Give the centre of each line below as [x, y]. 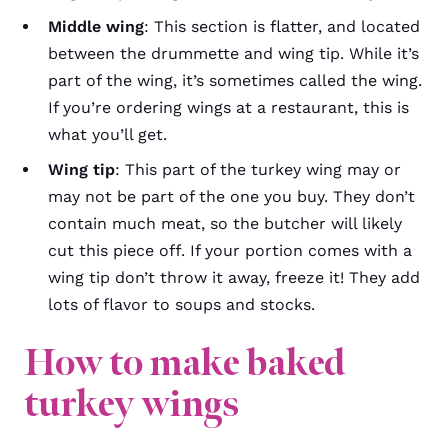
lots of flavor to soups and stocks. [181, 304]
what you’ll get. [107, 134]
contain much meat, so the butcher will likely [225, 223]
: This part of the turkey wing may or [258, 169]
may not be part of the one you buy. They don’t [231, 196]
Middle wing [96, 26]
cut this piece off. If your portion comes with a [230, 250]
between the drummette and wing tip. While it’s [233, 53]
